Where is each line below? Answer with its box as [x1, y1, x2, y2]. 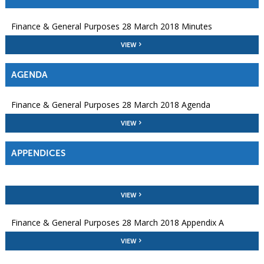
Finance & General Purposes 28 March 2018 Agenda [11, 99, 210, 111]
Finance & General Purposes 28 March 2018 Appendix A [11, 217, 224, 229]
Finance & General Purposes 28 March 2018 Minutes [11, 21, 212, 32]
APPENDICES [11, 148, 65, 159]
